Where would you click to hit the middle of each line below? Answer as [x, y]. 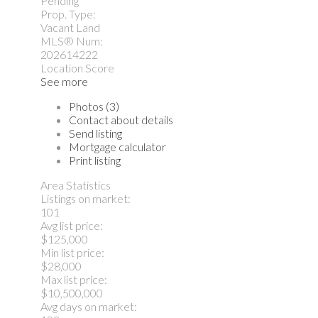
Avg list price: [72, 225]
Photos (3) [94, 106]
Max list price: [74, 279]
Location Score [77, 67]
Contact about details [121, 119]
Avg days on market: [89, 306]
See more [64, 81]
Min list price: [72, 252]
